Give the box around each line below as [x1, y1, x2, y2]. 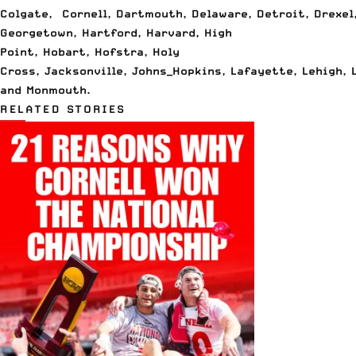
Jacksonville [44, 64, 123, 78]
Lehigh [302, 64, 342, 78]
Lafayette [230, 64, 293, 78]
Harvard [146, 26, 195, 40]
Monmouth [26, 83, 87, 97]
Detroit [257, 7, 305, 21]
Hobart [43, 45, 86, 59]
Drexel [314, 7, 354, 21]
